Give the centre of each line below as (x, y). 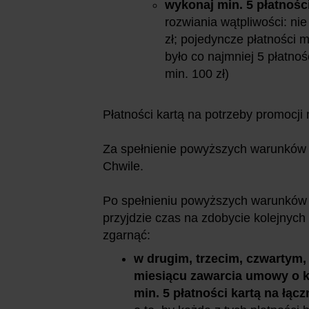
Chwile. (123, 166)
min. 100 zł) (197, 73)
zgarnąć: (127, 235)
